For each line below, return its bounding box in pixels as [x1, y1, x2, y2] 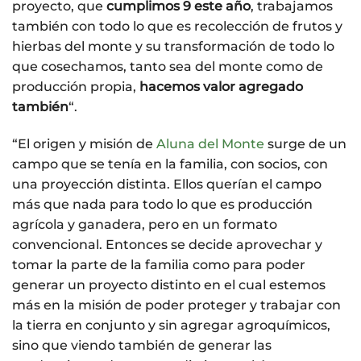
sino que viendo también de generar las [12, 337, 272, 353]
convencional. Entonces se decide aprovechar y [12, 236, 322, 252]
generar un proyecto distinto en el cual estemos [12, 276, 326, 293]
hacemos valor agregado [139, 78, 303, 94]
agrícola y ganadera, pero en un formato [12, 216, 277, 232]
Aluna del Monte [156, 135, 264, 151]
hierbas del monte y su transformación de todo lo [12, 38, 334, 54]
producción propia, [12, 78, 139, 94]
